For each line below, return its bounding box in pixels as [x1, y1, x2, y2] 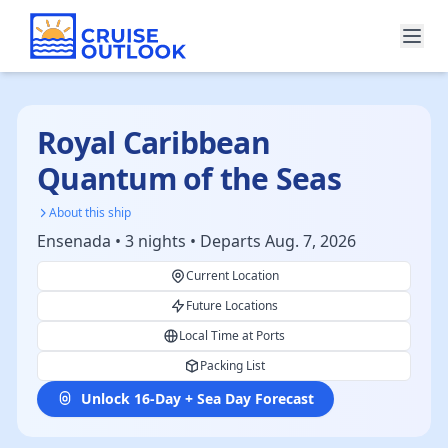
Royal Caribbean [37, 122, 270, 163]
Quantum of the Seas [37, 158, 341, 199]
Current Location [185, 267, 279, 284]
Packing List [199, 357, 265, 374]
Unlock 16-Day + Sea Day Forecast [81, 389, 314, 408]
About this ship [49, 204, 131, 221]
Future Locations [186, 297, 278, 314]
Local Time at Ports [179, 327, 285, 344]
